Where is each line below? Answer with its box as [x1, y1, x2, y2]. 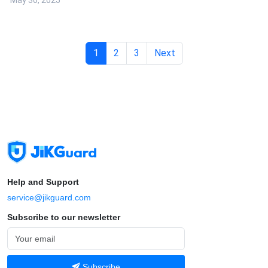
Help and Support [7, 177, 79, 187]
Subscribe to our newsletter [7, 212, 120, 222]
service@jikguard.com [7, 193, 91, 202]
